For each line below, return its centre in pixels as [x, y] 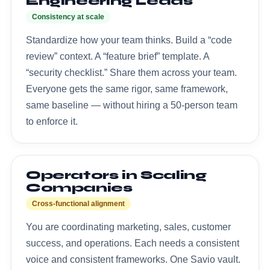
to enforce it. [52, 121]
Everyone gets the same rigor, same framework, [127, 89]
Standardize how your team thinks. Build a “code [129, 40]
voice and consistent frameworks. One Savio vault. [133, 259]
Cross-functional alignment [78, 203]
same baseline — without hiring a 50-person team [132, 105]
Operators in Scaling [116, 175]
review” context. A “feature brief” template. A [118, 56]
